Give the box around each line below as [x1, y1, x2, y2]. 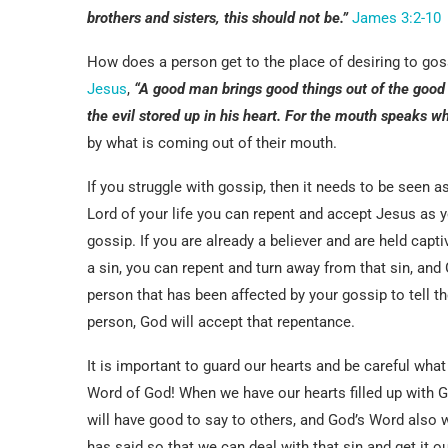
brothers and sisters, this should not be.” [87, 8, 348, 27]
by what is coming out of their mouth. [87, 133, 337, 152]
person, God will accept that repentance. [87, 312, 355, 331]
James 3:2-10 [352, 8, 441, 27]
